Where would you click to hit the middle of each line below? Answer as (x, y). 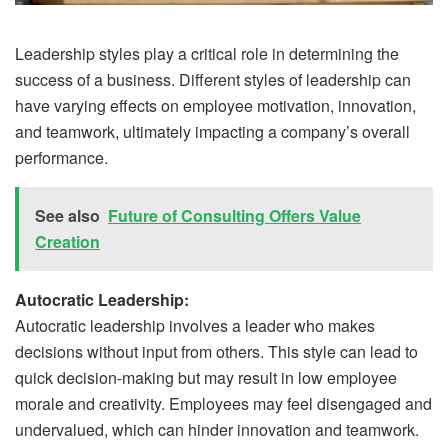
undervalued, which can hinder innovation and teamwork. (217, 429)
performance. (61, 157)
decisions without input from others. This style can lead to (216, 351)
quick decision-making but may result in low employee (206, 377)
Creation (67, 241)
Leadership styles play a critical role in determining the (207, 53)
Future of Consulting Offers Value (234, 215)
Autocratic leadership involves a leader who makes (195, 325)
